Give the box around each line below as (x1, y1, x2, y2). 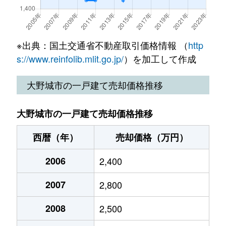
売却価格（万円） (115, 131, 188, 144)
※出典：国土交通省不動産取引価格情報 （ (16, 38, 188, 51)
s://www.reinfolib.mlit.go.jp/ (16, 52, 124, 65)
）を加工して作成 (123, 52, 196, 65)
